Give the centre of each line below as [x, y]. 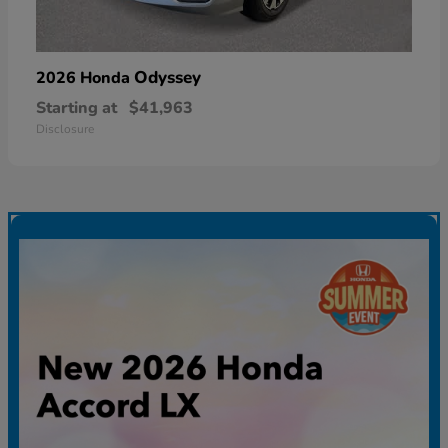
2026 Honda [85, 77]
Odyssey [167, 77]
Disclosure [65, 128]
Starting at [76, 107]
